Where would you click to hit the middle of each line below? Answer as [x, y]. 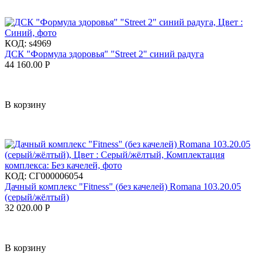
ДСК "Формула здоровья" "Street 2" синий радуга [104, 54]
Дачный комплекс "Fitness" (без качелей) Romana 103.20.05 [123, 187]
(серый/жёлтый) [37, 197]
